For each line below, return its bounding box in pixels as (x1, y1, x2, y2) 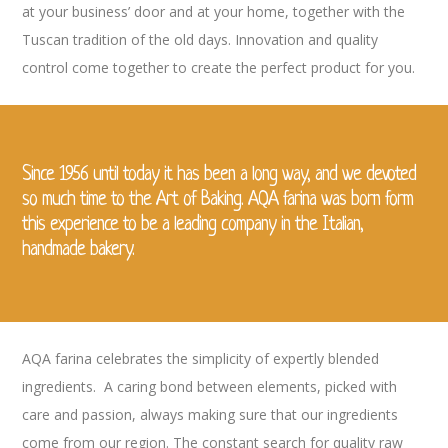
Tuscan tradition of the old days (22, 30, 229, 50)
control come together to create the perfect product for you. (22, 58, 416, 78)
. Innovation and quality (228, 30, 379, 50)
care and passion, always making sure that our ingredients (22, 404, 399, 424)
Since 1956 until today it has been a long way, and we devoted (22, 165, 417, 187)
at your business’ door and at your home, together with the (22, 2, 406, 22)
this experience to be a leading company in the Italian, (22, 215, 364, 237)
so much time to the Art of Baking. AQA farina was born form (22, 190, 414, 212)
